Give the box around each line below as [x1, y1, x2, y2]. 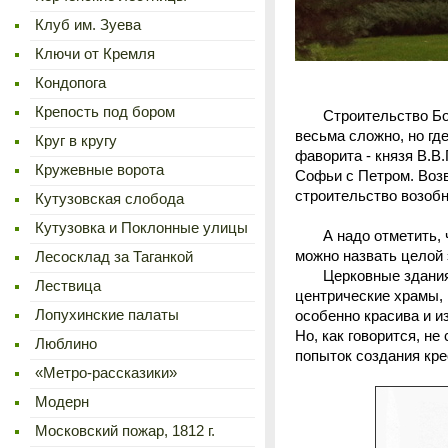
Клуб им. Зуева [35, 17, 141, 33]
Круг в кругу [35, 133, 117, 149]
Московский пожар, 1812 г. [35, 423, 215, 439]
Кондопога [35, 75, 106, 91]
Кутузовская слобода [35, 191, 184, 207]
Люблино [35, 336, 97, 352]
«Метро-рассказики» [35, 365, 177, 381]
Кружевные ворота [35, 162, 164, 178]
